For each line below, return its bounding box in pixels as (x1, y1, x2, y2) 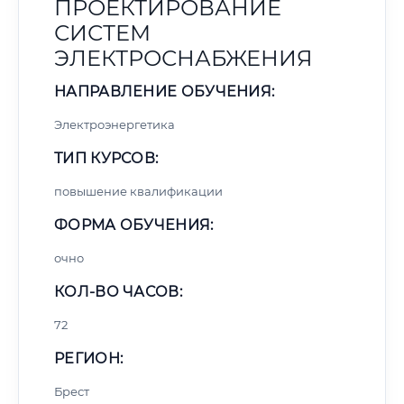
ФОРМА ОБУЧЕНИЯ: (54, 216, 214, 234)
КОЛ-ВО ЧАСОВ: (54, 283, 182, 300)
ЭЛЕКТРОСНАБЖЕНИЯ (54, 45, 313, 71)
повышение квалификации (54, 184, 223, 198)
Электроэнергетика (54, 117, 175, 132)
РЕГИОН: (54, 350, 124, 367)
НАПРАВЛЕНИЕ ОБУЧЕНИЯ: (54, 83, 275, 100)
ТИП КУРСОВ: (54, 150, 159, 167)
